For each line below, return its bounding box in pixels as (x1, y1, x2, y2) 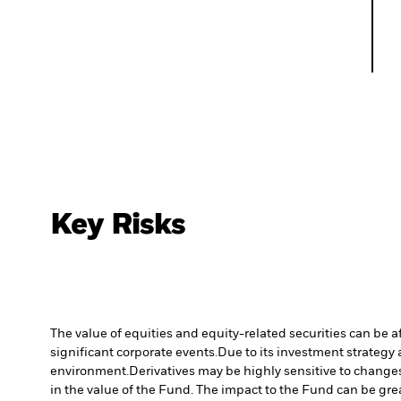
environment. (50, 365, 129, 379)
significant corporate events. (50, 346, 218, 360)
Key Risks (50, 210, 186, 241)
